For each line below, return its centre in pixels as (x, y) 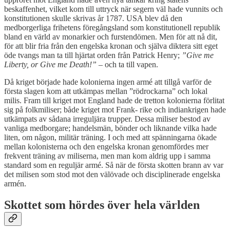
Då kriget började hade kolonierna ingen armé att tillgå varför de (108, 82)
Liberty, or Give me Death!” (51, 64)
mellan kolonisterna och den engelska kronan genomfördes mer (106, 146)
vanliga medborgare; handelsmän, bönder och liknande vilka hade (110, 128)
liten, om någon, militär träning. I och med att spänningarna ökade (110, 137)
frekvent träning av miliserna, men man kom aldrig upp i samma (107, 156)
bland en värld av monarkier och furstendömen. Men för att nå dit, (111, 36)
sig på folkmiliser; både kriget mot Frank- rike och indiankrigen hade (115, 109)
